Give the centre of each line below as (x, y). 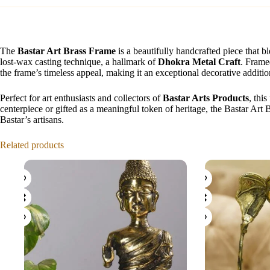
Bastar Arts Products (206, 98)
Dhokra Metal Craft (199, 61)
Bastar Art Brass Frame (67, 51)
